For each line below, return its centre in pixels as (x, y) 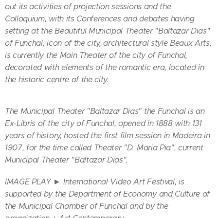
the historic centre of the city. (57, 79)
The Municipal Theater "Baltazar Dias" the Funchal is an (105, 111)
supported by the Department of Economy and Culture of (108, 194)
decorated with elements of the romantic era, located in (105, 67)
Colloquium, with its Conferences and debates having (100, 18)
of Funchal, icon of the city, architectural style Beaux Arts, (108, 43)
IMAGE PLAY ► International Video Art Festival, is (95, 182)
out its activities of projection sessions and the (88, 6)
